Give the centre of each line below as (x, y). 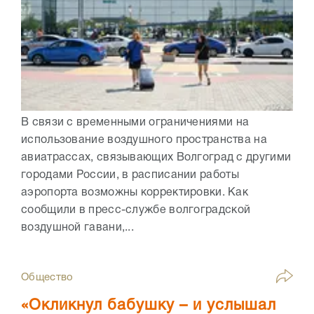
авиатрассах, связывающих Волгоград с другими (156, 158)
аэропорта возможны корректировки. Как (135, 193)
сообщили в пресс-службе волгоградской (136, 211)
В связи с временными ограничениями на (135, 123)
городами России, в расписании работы (130, 176)
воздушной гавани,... (78, 228)
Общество (47, 278)
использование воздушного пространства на (144, 141)
